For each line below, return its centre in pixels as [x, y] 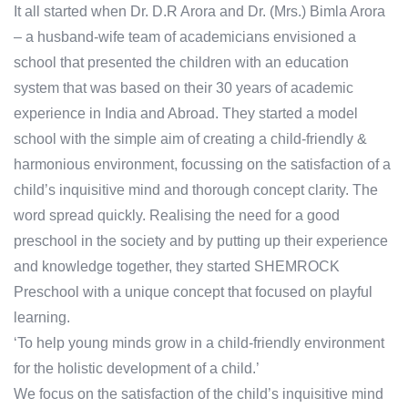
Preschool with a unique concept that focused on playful [193, 292]
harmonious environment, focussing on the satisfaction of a [202, 165]
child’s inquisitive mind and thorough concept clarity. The [196, 190]
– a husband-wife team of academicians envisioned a [185, 37]
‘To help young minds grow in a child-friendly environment [199, 343]
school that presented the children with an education [181, 63]
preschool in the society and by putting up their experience [201, 241]
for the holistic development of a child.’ [137, 369]
